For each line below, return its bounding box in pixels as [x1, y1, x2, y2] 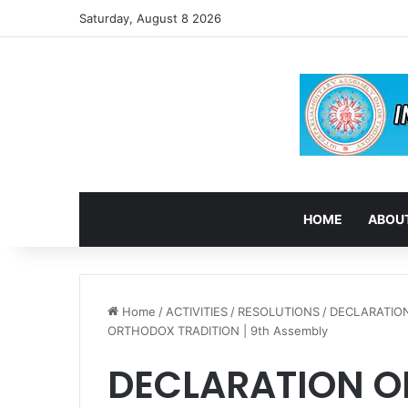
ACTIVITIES [166, 304, 228, 319]
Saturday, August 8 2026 [79, 11, 221, 25]
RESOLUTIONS [238, 304, 320, 319]
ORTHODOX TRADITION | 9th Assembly [107, 323, 328, 338]
